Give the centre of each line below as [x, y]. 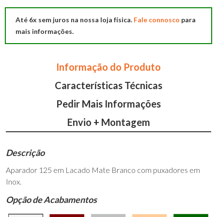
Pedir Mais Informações [108, 103]
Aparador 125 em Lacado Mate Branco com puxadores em [103, 170]
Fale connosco [157, 19]
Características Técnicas [108, 85]
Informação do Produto [108, 67]
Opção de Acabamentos [52, 200]
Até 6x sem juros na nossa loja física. [75, 19]
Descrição [25, 152]
